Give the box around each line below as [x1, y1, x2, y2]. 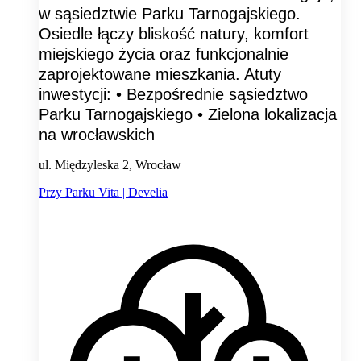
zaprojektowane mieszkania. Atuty [39, 64, 281, 83]
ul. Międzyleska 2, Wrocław [39, 157, 181, 172]
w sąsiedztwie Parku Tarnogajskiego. [39, 4, 301, 23]
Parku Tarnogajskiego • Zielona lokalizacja [39, 105, 337, 123]
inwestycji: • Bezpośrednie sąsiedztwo [39, 85, 308, 103]
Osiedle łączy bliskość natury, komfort [39, 24, 309, 43]
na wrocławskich [39, 125, 155, 143]
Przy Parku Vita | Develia [39, 185, 168, 199]
